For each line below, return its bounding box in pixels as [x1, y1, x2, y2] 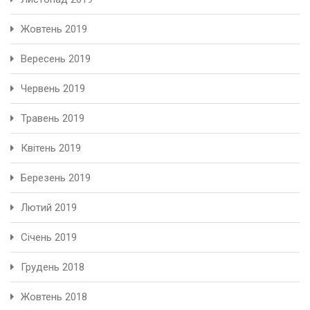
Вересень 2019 [21, 53, 91, 66]
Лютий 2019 [21, 201, 77, 215]
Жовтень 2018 [21, 291, 87, 304]
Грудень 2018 [21, 261, 84, 274]
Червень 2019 [21, 82, 85, 95]
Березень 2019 [21, 172, 91, 185]
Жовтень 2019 [21, 23, 87, 36]
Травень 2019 [21, 112, 84, 125]
